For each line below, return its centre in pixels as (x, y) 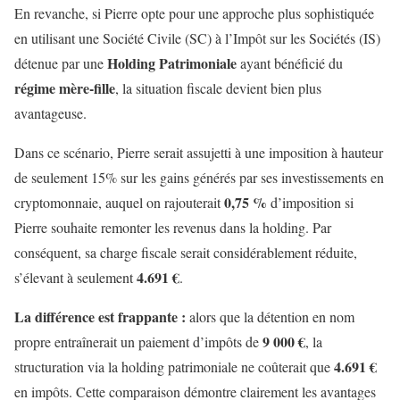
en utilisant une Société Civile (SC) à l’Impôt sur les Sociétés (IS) (197, 38)
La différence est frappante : (102, 317)
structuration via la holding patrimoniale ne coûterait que (174, 367)
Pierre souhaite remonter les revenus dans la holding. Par (173, 228)
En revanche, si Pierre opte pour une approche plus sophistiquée (194, 13)
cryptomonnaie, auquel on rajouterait (119, 203)
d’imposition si (312, 203)
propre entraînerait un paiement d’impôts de (138, 342)
